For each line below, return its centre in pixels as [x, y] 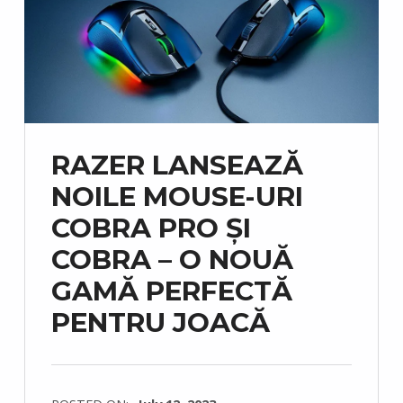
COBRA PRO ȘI [151, 228]
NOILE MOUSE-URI [177, 196]
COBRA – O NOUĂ [172, 259]
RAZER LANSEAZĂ [177, 165]
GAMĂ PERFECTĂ [171, 291]
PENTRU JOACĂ [160, 322]
